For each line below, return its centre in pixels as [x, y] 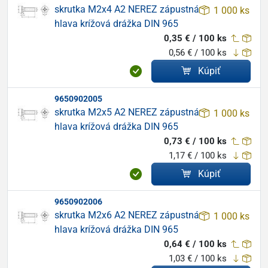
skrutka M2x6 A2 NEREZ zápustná [127, 215]
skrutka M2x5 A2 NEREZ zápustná [127, 112]
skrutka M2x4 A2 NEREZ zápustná [127, 9]
